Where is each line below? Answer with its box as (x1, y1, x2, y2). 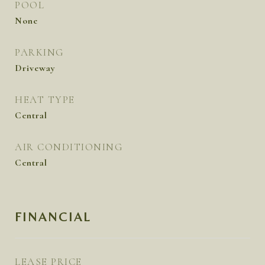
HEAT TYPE (15, 93, 75, 106)
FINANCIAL (15, 210, 91, 224)
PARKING (15, 46, 64, 59)
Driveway (15, 62, 56, 74)
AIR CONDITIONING (15, 141, 123, 153)
